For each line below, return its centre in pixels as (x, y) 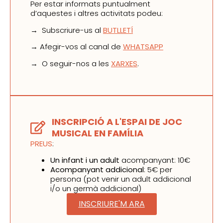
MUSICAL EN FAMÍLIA (97, 133)
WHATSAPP (143, 47)
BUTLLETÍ (118, 30)
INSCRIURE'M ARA (111, 204)
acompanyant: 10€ (155, 160)
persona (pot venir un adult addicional (121, 179)
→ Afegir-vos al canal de (77, 47)
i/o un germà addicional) (96, 189)
